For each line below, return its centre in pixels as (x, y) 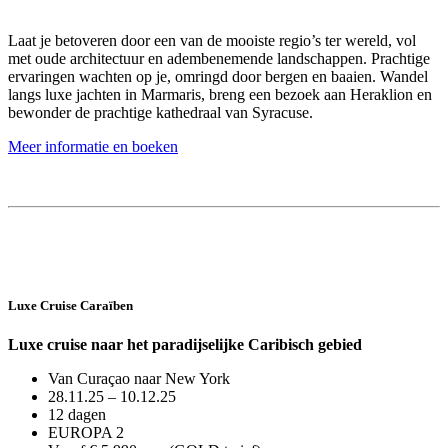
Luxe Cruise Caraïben (70, 306)
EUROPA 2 (86, 433)
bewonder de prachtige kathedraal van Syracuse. (160, 112)
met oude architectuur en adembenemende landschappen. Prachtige (219, 58)
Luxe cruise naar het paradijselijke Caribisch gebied (185, 345)
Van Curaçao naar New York (139, 379)
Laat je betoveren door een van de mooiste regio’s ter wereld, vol (212, 40)
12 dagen (77, 415)
